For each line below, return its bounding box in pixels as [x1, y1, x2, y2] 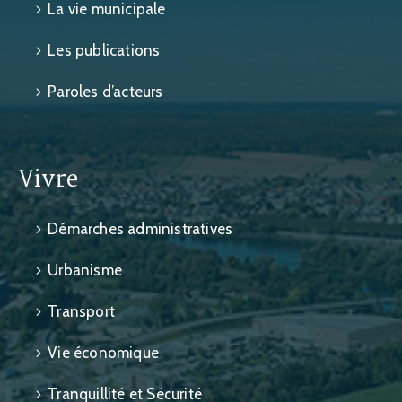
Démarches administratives [48, 220, 233, 239]
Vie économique [48, 344, 160, 363]
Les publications [48, 41, 161, 60]
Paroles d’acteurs [48, 83, 163, 101]
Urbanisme [48, 261, 123, 280]
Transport [48, 302, 116, 321]
